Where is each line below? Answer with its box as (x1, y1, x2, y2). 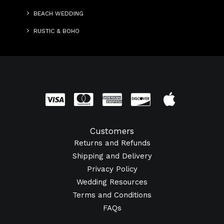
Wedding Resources (76, 177, 147, 186)
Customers (90, 126, 134, 136)
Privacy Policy (86, 164, 137, 173)
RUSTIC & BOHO (33, 27, 79, 34)
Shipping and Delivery (72, 151, 152, 160)
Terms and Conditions (72, 190, 151, 199)
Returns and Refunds (73, 138, 150, 147)
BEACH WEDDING (33, 10, 83, 17)
